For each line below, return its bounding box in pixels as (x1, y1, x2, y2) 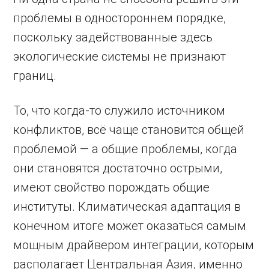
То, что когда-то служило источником (13, 103, 226, 118)
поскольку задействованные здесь (13, 30, 213, 44)
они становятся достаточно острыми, (13, 161, 223, 175)
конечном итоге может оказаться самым (13, 219, 247, 233)
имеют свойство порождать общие (13, 180, 210, 195)
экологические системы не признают (13, 49, 226, 64)
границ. (13, 68, 57, 83)
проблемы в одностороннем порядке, (13, 11, 226, 25)
